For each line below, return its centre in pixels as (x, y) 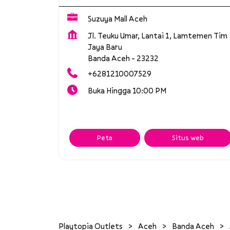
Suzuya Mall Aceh (118, 19)
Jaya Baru (105, 47)
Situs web (188, 138)
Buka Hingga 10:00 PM (127, 91)
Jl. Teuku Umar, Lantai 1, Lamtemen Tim (158, 36)
